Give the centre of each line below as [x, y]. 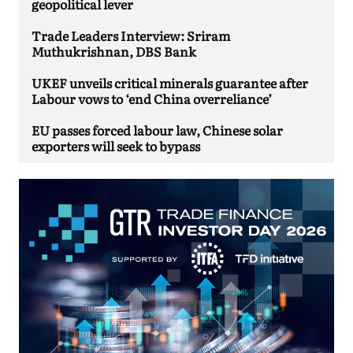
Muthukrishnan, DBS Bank [114, 51]
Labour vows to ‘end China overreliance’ [153, 98]
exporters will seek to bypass [116, 145]
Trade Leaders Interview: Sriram [131, 35]
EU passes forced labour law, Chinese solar [157, 130]
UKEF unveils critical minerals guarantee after [170, 82]
